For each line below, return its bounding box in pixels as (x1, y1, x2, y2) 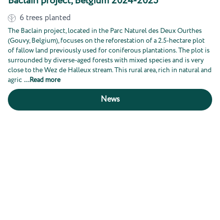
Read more (29, 75, 60, 85)
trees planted (26, 12, 71, 24)
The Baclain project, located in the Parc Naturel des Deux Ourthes (8, 26, 202, 36)
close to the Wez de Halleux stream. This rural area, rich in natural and (8, 65, 212, 75)
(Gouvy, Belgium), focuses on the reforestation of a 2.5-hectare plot (8, 36, 205, 46)
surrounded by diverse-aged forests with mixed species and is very (8, 55, 204, 65)
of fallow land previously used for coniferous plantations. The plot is (8, 46, 210, 55)
